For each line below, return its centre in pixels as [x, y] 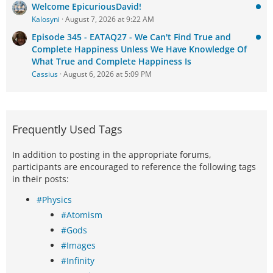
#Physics [54, 200]
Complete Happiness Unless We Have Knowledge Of [139, 49]
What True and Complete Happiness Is [112, 61]
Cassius [45, 74]
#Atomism [82, 215]
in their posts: [41, 179]
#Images [78, 245]
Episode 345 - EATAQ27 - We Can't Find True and [131, 37]
